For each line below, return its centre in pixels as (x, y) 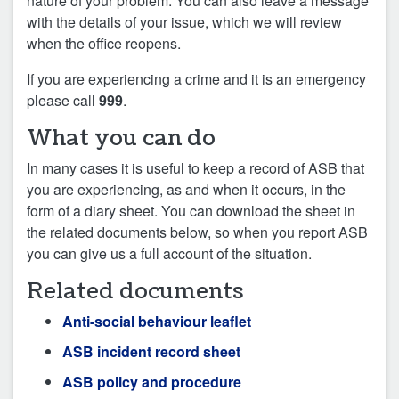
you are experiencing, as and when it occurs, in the (186, 190)
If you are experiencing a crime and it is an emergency (196, 79)
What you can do (121, 138)
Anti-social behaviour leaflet (157, 322)
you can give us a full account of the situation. (169, 254)
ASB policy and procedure (152, 382)
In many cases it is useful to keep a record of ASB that (195, 168)
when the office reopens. (104, 44)
